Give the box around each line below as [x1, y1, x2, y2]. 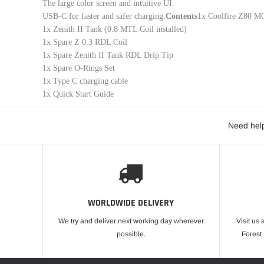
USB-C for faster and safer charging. [42, 12, 166, 21]
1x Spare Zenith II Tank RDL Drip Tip [42, 51, 173, 60]
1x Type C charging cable [42, 77, 128, 86]
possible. [116, 230, 146, 239]
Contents [166, 12, 197, 21]
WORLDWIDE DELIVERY [88, 197, 174, 210]
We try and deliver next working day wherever [58, 217, 204, 226]
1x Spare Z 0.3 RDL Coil [42, 38, 127, 47]
